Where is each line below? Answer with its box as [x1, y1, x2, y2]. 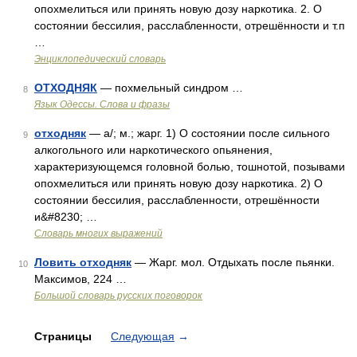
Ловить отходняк [34, 256, 131, 269]
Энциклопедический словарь [34, 53, 166, 65]
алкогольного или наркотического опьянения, [34, 143, 273, 156]
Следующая [111, 330, 175, 343]
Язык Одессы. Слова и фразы [34, 99, 170, 110]
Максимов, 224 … [34, 273, 127, 285]
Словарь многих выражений [34, 228, 163, 239]
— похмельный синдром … [97, 81, 243, 94]
